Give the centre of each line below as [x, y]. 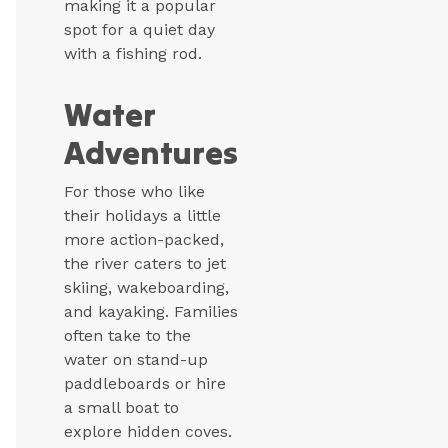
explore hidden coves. [148, 432]
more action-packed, [144, 240]
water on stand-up [136, 360]
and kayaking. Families [151, 312]
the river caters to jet [145, 264]
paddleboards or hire [145, 384]
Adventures [151, 153]
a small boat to [121, 408]
